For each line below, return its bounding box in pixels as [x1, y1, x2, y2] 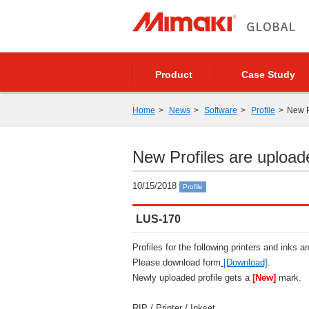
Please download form [132, 257, 221, 268]
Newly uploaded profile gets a [132, 272, 252, 283]
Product [154, 69, 192, 80]
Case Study [241, 69, 295, 80]
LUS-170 [136, 213, 181, 225]
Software [204, 106, 237, 115]
